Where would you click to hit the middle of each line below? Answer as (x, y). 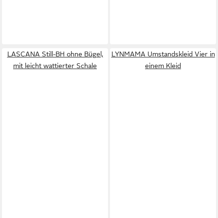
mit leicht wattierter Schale (55, 65)
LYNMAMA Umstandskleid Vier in (163, 54)
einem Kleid (163, 65)
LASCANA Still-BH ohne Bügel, (55, 54)
